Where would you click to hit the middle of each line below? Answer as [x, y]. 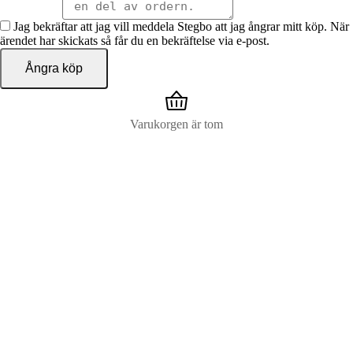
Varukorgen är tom [176, 124]
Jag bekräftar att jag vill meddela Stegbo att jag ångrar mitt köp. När [181, 27]
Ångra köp [54, 69]
